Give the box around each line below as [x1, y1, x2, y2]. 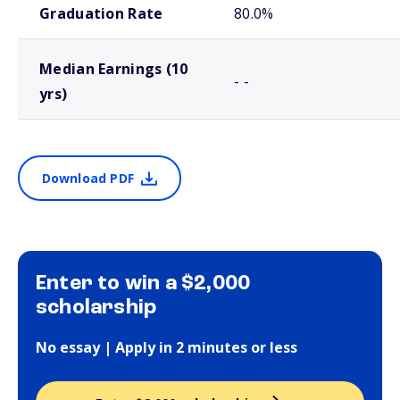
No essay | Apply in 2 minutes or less [36, 337, 297, 357]
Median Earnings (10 [39, 59, 188, 79]
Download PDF [41, 170, 134, 187]
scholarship [36, 297, 157, 319]
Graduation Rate [39, 4, 163, 23]
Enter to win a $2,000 [36, 273, 251, 295]
